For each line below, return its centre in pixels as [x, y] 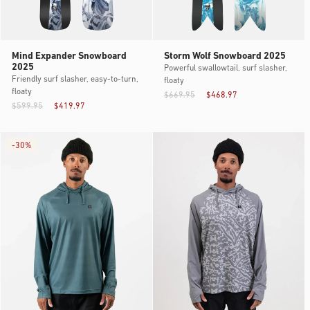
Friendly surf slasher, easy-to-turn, [75, 79]
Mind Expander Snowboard [69, 56]
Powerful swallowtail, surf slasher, [226, 68]
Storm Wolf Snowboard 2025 [225, 56]
